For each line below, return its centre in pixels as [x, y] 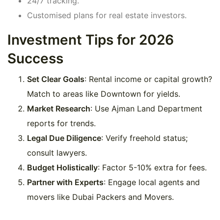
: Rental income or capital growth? [148, 79]
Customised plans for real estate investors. [107, 15]
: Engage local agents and [152, 182]
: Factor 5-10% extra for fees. [152, 168]
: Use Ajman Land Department [146, 109]
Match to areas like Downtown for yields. [104, 94]
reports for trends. [61, 124]
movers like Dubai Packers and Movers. [100, 197]
